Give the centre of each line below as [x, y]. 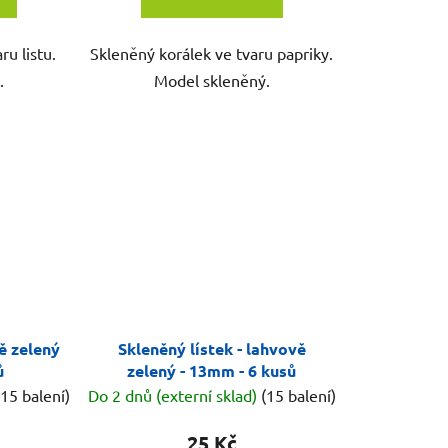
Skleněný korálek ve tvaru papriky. [212, 53]
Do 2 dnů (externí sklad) [174, 394]
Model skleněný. [211, 80]
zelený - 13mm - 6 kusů [212, 370]
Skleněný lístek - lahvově [211, 348]
